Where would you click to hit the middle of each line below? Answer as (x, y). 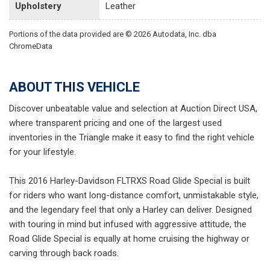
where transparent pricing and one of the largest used (115, 123)
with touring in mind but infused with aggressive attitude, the (128, 224)
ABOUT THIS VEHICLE (74, 87)
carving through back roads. (64, 253)
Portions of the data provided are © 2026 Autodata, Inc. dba (113, 34)
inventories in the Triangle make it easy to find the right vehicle (132, 137)
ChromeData (31, 46)
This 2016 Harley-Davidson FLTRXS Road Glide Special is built (130, 181)
